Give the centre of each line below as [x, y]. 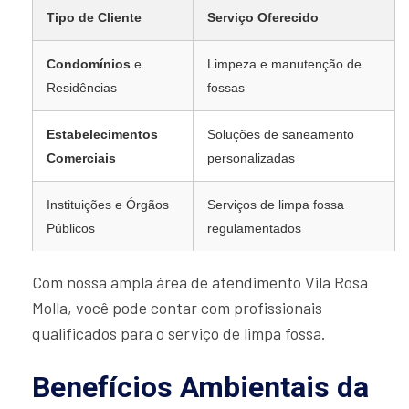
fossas [226, 88]
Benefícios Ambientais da [200, 388]
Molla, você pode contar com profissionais [177, 308]
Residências [82, 88]
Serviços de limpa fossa [276, 205]
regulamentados [254, 229]
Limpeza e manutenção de [284, 64]
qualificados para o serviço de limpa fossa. [179, 334]
